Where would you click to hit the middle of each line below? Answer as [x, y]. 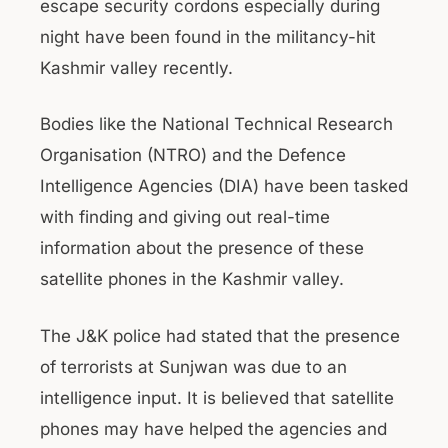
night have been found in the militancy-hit [208, 36]
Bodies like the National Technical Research [216, 124]
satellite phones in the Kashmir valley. [192, 279]
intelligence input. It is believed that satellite [217, 397]
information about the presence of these [202, 248]
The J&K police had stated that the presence [220, 335]
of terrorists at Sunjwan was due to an [193, 366]
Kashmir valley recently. [136, 67]
